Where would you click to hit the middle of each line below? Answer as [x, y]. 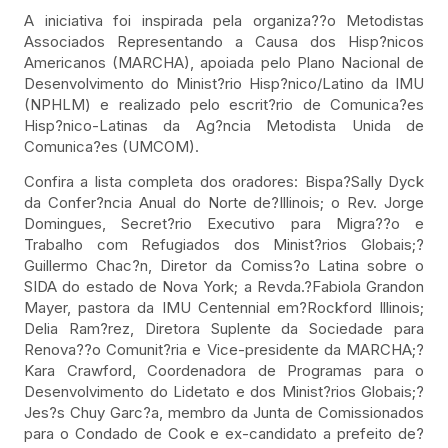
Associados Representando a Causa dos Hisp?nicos [224, 41]
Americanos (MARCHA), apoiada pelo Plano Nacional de [224, 62]
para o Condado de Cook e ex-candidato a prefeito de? [224, 434]
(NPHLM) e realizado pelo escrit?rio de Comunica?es [224, 104]
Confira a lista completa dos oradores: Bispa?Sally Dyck [224, 182]
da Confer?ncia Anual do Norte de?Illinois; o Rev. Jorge [224, 203]
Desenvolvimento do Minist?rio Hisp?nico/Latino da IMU [224, 83]
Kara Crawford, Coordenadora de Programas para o [224, 371]
